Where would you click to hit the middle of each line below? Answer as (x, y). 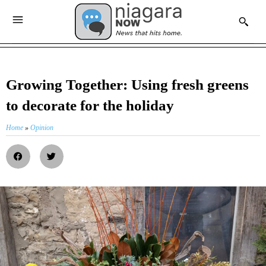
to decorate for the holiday (90, 106)
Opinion (42, 128)
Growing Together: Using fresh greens (127, 85)
